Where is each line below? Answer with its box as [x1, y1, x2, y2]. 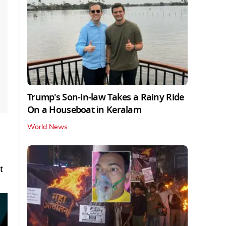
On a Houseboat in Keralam [27, 103, 141, 117]
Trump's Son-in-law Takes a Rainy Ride [27, 91, 184, 104]
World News [27, 124, 68, 131]
